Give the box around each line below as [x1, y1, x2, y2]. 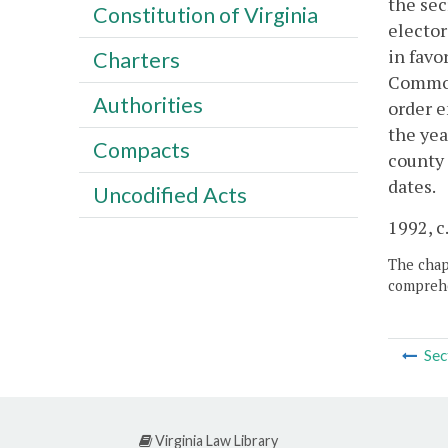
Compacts [92, 136, 190, 163]
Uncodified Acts [92, 181, 247, 208]
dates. [388, 174, 436, 199]
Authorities [92, 91, 203, 118]
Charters [92, 46, 180, 73]
